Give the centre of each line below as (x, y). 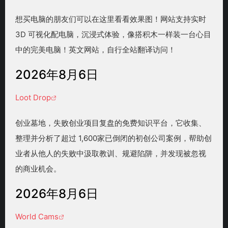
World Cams (37, 217)
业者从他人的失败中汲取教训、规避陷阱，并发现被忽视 (111, 154)
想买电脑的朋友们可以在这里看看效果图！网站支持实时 (111, 19)
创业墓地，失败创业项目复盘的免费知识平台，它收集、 (111, 123)
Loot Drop (33, 98)
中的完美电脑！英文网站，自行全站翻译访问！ (95, 50)
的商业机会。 (38, 169)
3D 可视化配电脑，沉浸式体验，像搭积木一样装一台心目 (113, 35)
